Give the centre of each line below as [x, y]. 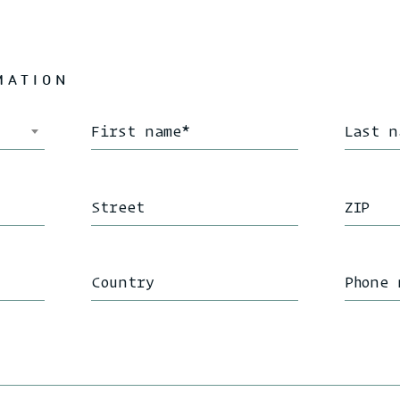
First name [137, 131]
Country [123, 282]
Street [118, 206]
